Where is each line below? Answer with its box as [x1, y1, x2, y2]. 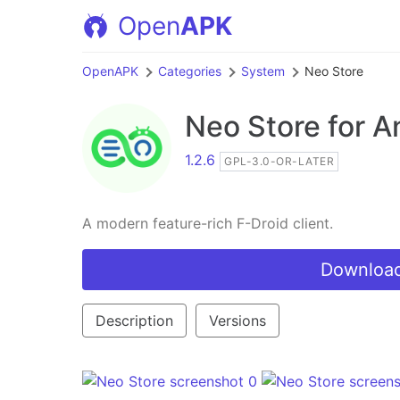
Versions [209, 312, 266, 329]
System [241, 63, 285, 79]
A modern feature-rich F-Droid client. [82, 214, 333, 232]
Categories [158, 63, 221, 79]
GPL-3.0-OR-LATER [224, 154, 334, 168]
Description [96, 312, 173, 329]
